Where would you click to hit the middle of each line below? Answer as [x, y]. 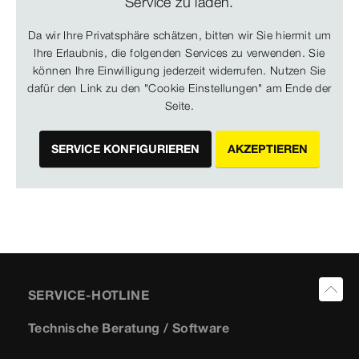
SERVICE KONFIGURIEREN [125, 149]
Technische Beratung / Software [129, 328]
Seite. [179, 105]
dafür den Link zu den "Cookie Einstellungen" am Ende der [179, 88]
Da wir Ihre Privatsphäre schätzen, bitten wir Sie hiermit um [179, 35]
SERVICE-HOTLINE [89, 295]
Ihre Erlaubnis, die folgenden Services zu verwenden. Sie [179, 52]
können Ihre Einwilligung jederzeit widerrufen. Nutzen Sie [179, 70]
